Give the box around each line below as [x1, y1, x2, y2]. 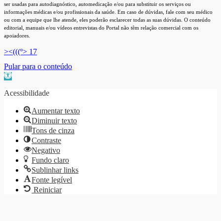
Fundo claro [32, 155, 69, 164]
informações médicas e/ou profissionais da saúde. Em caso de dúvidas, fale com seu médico [4, 8, 213, 15]
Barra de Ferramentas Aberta [3, 70, 93, 79]
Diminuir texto [32, 116, 77, 125]
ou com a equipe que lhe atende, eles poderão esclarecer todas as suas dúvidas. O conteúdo [4, 16, 211, 23]
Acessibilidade [4, 88, 49, 97]
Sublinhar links [32, 165, 78, 174]
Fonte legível [32, 175, 72, 184]
